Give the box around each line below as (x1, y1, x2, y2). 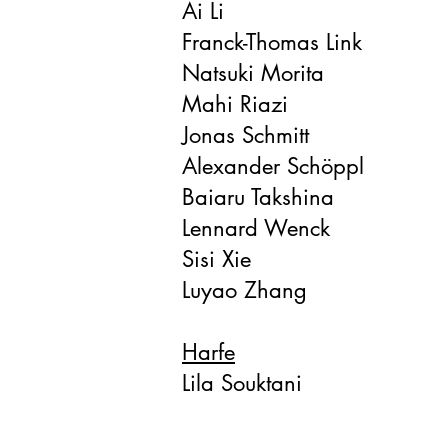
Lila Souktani (182, 369, 302, 397)
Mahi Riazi (182, 90, 288, 118)
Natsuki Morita (182, 59, 324, 87)
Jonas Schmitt (182, 121, 309, 149)
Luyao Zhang (182, 276, 307, 304)
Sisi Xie (182, 245, 251, 273)
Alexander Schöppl (182, 152, 364, 180)
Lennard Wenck (182, 214, 330, 242)
